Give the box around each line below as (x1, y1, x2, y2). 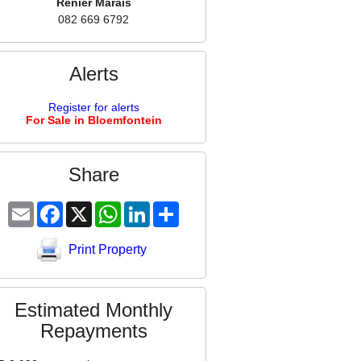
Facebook (63, 201, 114, 214)
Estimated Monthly (15, 298, 172, 321)
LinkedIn (150, 201, 193, 214)
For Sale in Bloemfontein (25, 113, 162, 127)
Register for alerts (48, 100, 139, 114)
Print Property (68, 242, 147, 256)
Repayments (39, 319, 147, 342)
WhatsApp (121, 201, 173, 214)
